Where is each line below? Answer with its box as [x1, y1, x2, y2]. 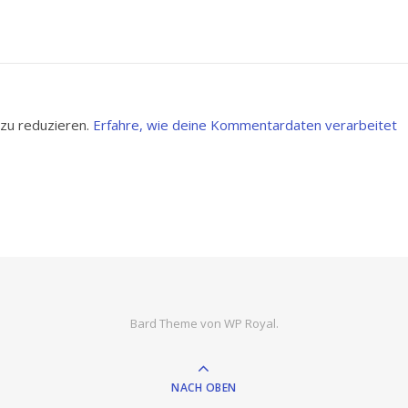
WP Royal [223, 315, 276, 331]
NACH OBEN [171, 380, 237, 395]
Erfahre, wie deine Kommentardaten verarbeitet [93, 116, 397, 134]
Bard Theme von [129, 315, 224, 331]
